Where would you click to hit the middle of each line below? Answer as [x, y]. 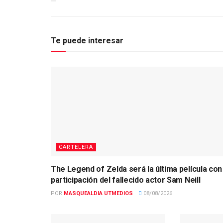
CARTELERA [76, 147]
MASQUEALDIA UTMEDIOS [98, 194]
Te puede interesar [87, 41]
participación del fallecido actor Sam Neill [126, 180]
